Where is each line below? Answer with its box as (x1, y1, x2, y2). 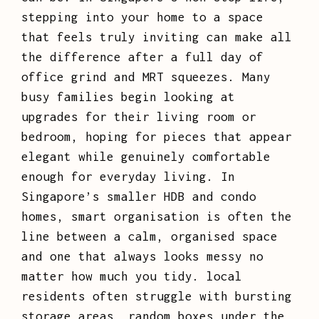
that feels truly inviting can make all (21, 30, 292, 45)
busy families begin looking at (21, 90, 235, 105)
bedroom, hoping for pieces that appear (21, 130, 292, 145)
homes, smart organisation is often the (21, 209, 292, 224)
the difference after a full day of (21, 50, 263, 65)
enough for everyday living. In (21, 169, 235, 184)
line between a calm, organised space (21, 229, 278, 244)
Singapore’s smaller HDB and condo (21, 189, 256, 204)
